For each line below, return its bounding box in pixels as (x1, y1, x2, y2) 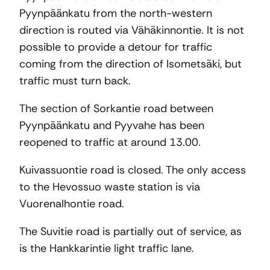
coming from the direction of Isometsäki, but (19, 57, 242, 72)
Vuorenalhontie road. (19, 196, 124, 212)
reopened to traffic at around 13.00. (19, 135, 201, 150)
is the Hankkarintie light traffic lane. (19, 241, 194, 256)
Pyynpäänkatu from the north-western (19, 6, 212, 21)
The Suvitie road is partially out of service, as (19, 224, 242, 239)
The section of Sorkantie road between (19, 101, 213, 116)
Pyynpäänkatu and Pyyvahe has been (19, 118, 204, 133)
